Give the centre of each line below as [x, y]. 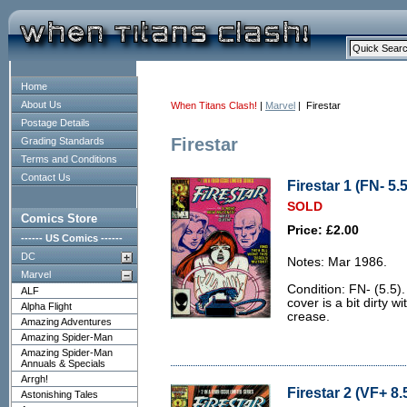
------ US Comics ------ [72, 238]
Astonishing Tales [60, 394]
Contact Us [46, 177]
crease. [308, 317]
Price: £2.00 [323, 230]
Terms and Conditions [69, 159]
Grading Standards [63, 141]
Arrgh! [35, 379]
